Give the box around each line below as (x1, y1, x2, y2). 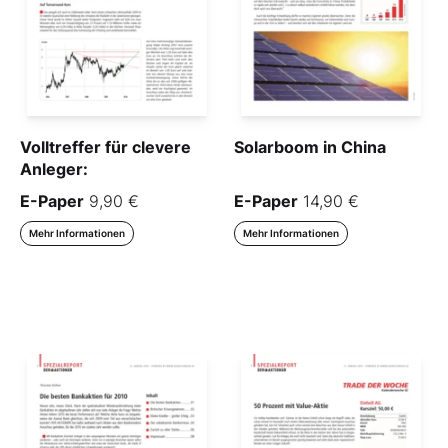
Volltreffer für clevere (20, 136, 191, 157)
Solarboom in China (234, 136, 386, 157)
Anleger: (20, 158, 88, 179)
